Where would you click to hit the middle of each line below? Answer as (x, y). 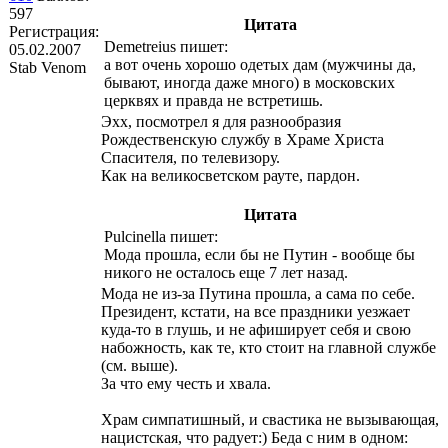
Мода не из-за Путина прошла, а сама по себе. (258, 293)
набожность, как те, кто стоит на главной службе (268, 347)
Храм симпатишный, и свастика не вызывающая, (270, 419)
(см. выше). (139, 365)
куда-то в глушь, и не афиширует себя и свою (256, 329)
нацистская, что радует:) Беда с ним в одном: (254, 437)
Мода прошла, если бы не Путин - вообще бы (259, 254)
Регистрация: (54, 31)
